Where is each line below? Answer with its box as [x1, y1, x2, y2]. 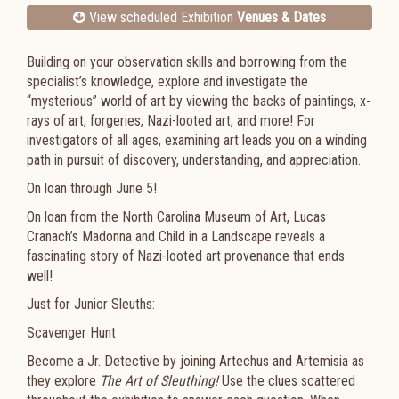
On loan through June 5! [27, 180, 157, 197]
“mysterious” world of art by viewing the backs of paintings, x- [27, 93, 370, 110]
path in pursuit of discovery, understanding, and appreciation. [27, 151, 361, 168]
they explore [27, 372, 100, 389]
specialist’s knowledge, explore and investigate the [27, 73, 308, 90]
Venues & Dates [237, 9, 326, 26]
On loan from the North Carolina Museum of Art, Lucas [27, 208, 326, 225]
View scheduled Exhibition [85, 9, 237, 26]
